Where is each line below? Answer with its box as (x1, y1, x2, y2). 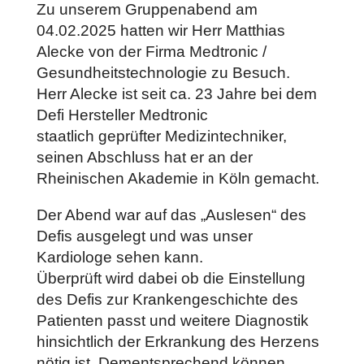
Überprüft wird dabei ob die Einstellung (36, 270, 305, 287)
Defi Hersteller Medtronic (36, 106, 208, 123)
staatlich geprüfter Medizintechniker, (36, 128, 287, 145)
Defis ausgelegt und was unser (36, 227, 253, 245)
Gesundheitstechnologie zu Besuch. (36, 64, 290, 81)
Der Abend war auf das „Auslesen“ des (36, 206, 306, 223)
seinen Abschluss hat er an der (36, 149, 253, 166)
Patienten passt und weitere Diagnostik (36, 312, 309, 329)
